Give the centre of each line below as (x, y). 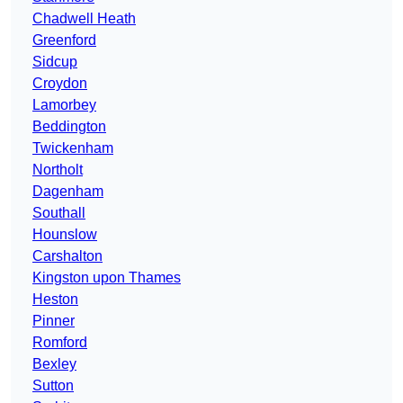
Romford (60, 343)
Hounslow (65, 235)
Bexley (54, 364)
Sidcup (55, 62)
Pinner (54, 321)
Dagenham (68, 192)
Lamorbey (64, 105)
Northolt (58, 170)
